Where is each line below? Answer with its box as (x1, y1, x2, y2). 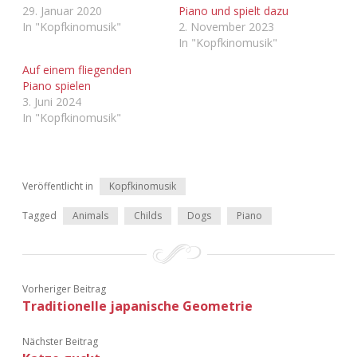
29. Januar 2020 (22, 2, 102, 18)
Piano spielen (22, 77, 91, 93)
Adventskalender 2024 (112, 80, 245, 98)
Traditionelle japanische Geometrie (22, 296, 253, 315)
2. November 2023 (178, 18, 274, 34)
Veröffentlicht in (22, 178, 93, 193)
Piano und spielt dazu (178, 2, 288, 18)
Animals (73, 208, 108, 222)
